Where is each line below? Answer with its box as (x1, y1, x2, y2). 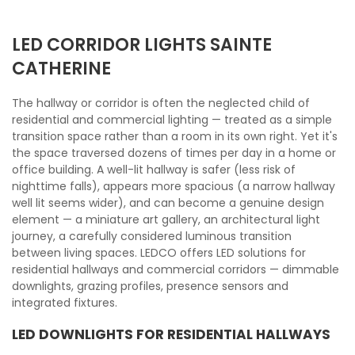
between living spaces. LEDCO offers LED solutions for (12, 245, 306, 261)
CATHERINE (12, 56, 111, 81)
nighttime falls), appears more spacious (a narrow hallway (12, 178, 335, 194)
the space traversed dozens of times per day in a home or (12, 145, 336, 161)
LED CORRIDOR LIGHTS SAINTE (12, 32, 272, 57)
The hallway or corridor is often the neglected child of (12, 95, 310, 111)
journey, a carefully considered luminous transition (12, 228, 292, 244)
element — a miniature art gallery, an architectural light (12, 212, 320, 227)
